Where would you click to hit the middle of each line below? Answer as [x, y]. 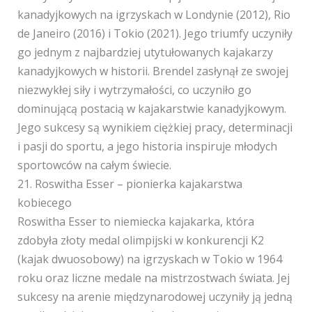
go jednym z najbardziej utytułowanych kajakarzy [145, 52]
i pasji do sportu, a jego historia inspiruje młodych [147, 146]
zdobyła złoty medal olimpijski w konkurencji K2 [140, 240]
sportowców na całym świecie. [94, 165]
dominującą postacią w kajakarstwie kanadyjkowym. [151, 109]
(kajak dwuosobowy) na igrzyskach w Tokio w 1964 [149, 259]
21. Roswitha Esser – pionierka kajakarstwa [130, 184]
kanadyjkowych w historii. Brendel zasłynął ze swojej [153, 71]
